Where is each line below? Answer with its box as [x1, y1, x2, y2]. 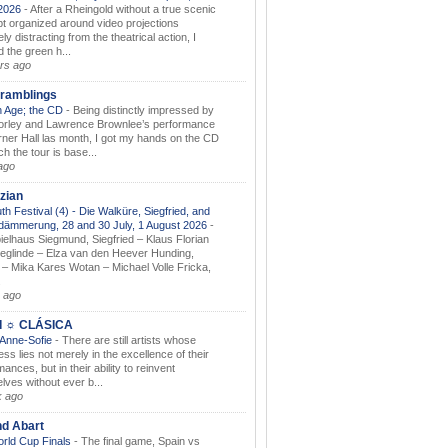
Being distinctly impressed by [73, 103, 214, 116]
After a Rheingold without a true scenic [30, 2, 216, 15]
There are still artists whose [62, 333, 196, 346]
